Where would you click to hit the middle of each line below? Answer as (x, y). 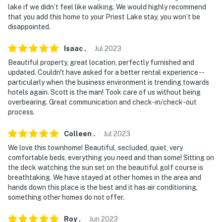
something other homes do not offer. (66, 197)
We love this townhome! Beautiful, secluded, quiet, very (95, 147)
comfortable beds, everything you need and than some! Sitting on (111, 157)
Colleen (78, 134)
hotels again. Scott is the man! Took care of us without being (104, 92)
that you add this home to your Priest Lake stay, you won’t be (104, 17)
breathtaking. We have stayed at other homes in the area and (105, 177)
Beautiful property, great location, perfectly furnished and (101, 62)
